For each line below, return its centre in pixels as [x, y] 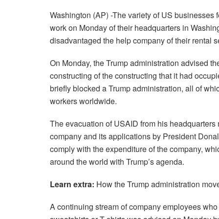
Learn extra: [72, 184]
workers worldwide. [83, 101]
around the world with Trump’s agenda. [117, 162]
